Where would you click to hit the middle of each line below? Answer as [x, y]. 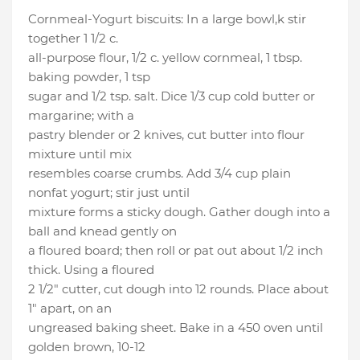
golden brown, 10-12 [87, 347]
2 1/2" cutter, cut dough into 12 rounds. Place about [178, 289]
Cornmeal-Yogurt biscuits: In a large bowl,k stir [167, 19]
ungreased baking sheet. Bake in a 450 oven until [176, 328]
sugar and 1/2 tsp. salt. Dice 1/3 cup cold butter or [172, 96]
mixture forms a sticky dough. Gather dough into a [179, 212]
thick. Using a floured [91, 270]
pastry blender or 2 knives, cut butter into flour [166, 135]
